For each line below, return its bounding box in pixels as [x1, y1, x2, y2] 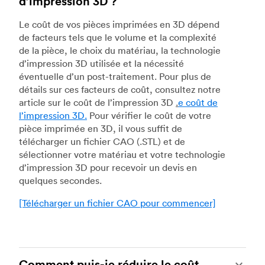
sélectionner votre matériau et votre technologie [19, 148, 225, 160]
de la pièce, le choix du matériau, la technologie [19, 44, 221, 56]
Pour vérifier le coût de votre [87, 109, 211, 121]
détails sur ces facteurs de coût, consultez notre [19, 83, 221, 95]
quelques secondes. [19, 174, 102, 186]
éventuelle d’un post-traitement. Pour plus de [19, 70, 211, 82]
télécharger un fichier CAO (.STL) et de [19, 135, 185, 147]
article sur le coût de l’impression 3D [19, 96, 176, 108]
